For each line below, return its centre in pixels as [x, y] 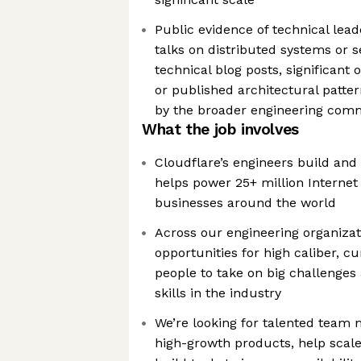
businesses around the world [245, 203]
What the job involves [220, 129]
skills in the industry [218, 293]
